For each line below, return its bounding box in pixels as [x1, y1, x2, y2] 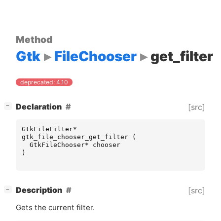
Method [16, 33, 52, 45]
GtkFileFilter [22, 125, 73, 133]
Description [16, 185, 62, 195]
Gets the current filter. [16, 203, 95, 213]
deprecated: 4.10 [20, 78, 69, 86]
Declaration [16, 102, 62, 112]
